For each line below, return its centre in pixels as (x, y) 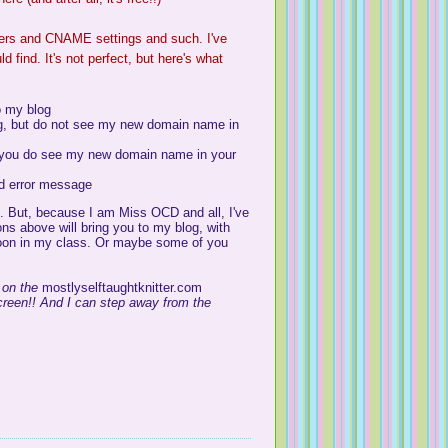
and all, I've (214, 212)
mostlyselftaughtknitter (108, 287)
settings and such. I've (160, 39)
